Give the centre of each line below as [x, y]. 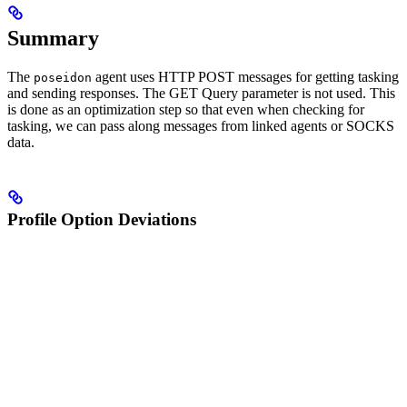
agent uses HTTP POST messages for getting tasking [245, 76]
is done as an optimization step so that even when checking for [186, 109]
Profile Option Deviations [102, 219]
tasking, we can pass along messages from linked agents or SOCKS [201, 125]
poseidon [63, 77]
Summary [53, 38]
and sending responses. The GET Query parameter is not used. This [201, 93]
